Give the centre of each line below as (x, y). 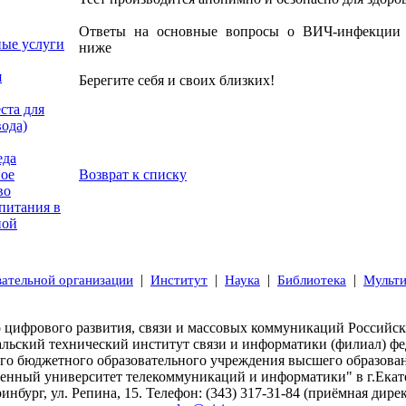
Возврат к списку (133, 174)
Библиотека (312, 280)
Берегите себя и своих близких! (177, 80)
